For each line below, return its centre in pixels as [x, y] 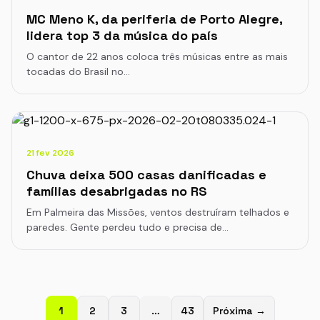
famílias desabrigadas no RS [117, 191]
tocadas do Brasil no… [78, 71]
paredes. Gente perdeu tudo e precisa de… [127, 227]
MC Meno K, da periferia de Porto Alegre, [154, 19]
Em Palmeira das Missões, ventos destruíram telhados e [158, 212]
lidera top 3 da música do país [122, 35]
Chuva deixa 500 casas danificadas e [146, 174]
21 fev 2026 [50, 152]
